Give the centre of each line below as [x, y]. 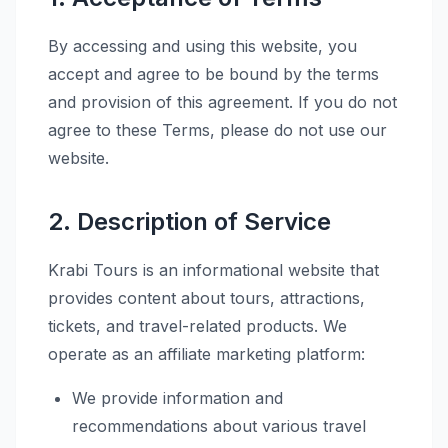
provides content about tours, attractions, [206, 298]
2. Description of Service [189, 221]
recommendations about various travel [219, 426]
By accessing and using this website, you [202, 46]
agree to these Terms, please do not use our [217, 130]
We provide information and [177, 398]
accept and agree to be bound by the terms [213, 74]
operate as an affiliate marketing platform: [206, 354]
